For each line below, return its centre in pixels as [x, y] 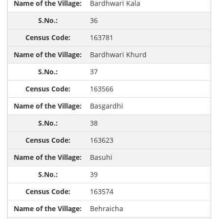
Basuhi [101, 157]
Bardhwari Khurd [118, 55]
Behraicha [106, 209]
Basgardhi [106, 106]
